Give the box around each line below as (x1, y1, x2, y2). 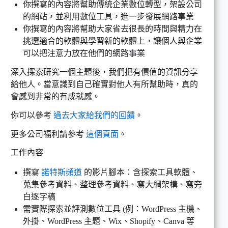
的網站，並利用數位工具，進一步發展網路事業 (23, 12, 194, 21)
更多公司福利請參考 (11, 129, 86, 138)
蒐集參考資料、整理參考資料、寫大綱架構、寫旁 (23, 180, 202, 189)
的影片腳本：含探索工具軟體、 (82, 168, 198, 177)
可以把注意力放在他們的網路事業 (23, 49, 145, 58)
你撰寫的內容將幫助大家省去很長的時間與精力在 (23, 24, 202, 34)
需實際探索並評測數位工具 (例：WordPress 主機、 (23, 205, 203, 214)
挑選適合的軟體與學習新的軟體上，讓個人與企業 (23, 37, 202, 46)
